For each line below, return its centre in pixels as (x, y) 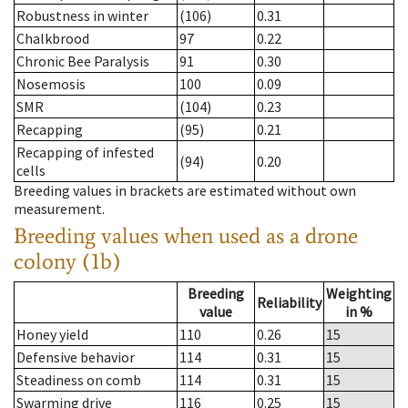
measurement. (59, 209)
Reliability (289, 303)
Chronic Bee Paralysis (83, 61)
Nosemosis (51, 84)
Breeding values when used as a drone (186, 236)
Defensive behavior (76, 357)
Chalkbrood (53, 39)
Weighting (359, 294)
